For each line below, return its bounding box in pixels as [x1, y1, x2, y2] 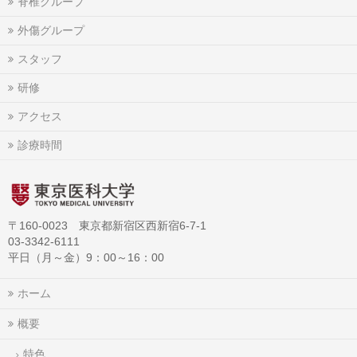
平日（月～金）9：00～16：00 [8, 252, 164, 265]
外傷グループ [18, 24, 84, 37]
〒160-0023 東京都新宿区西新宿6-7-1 [8, 220, 206, 233]
